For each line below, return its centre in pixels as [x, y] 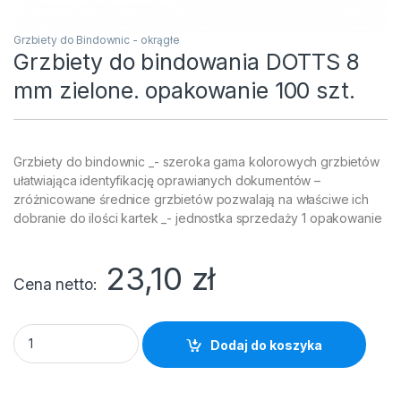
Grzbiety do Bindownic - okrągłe [97, 39]
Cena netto [53, 284]
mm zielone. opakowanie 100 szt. [184, 90]
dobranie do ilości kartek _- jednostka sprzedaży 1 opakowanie [198, 218]
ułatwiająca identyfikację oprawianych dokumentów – [167, 180]
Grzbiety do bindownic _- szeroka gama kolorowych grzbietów [196, 161]
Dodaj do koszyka [267, 345]
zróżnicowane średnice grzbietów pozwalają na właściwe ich [192, 199]
